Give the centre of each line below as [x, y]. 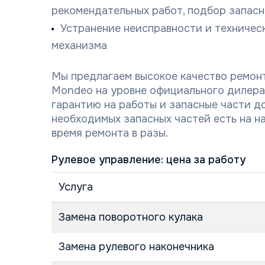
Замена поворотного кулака [131, 217]
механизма [79, 46]
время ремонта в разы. [110, 133]
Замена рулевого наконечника [136, 247]
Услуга [76, 187]
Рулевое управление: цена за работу [148, 160]
